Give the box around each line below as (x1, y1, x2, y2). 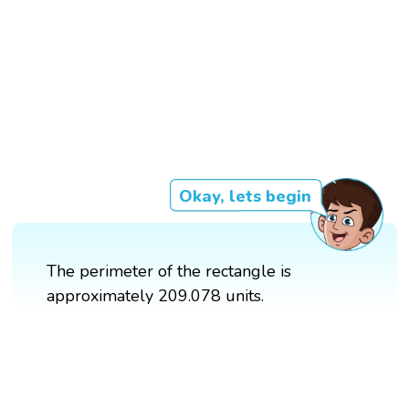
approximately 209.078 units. (47, 284, 265, 307)
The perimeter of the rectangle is (47, 259, 292, 282)
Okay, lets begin (178, 184, 311, 207)
